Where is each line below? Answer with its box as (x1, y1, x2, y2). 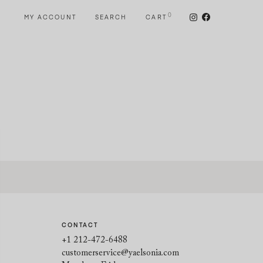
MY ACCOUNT (23, 13, 76, 21)
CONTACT (61, 221, 99, 229)
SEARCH (95, 13, 127, 21)
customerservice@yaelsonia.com (61, 249, 179, 258)
